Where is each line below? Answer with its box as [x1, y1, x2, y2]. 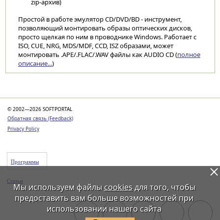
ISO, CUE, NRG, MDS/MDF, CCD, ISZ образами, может [18, 41, 173, 50]
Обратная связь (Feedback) [7, 115, 73, 122]
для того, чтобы [132, 182, 195, 192]
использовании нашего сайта [47, 203, 162, 214]
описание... [18, 59, 52, 68]
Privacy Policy [7, 125, 39, 132]
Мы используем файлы [13, 182, 104, 192]
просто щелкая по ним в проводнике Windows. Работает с [18, 32, 196, 41]
